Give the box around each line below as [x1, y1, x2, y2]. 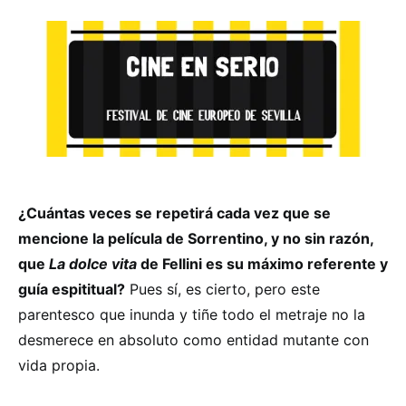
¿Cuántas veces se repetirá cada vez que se [18, 204, 331, 222]
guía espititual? [18, 280, 125, 298]
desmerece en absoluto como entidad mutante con [18, 331, 369, 349]
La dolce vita [49, 255, 137, 273]
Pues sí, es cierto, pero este [125, 280, 320, 298]
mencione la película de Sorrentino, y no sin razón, [18, 229, 373, 247]
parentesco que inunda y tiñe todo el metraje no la [18, 305, 365, 324]
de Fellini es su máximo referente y [137, 255, 388, 273]
